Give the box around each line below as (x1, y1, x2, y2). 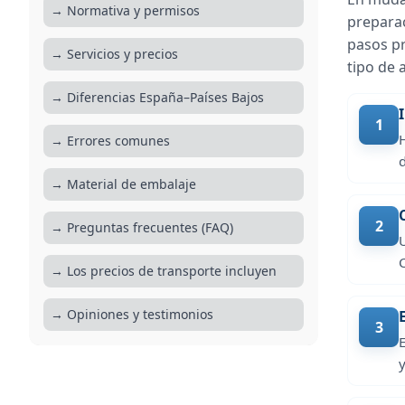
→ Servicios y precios (51, 45, 178, 62)
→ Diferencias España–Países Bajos (51, 89, 264, 106)
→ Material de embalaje (51, 175, 196, 193)
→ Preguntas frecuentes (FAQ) (51, 219, 233, 236)
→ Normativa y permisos (51, 2, 200, 19)
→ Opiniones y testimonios (51, 306, 213, 323)
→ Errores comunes (51, 132, 170, 149)
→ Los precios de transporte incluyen (51, 262, 277, 279)
